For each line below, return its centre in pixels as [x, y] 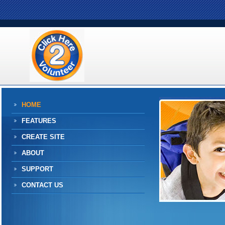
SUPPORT [37, 169]
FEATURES [39, 121]
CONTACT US [42, 185]
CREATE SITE [43, 137]
